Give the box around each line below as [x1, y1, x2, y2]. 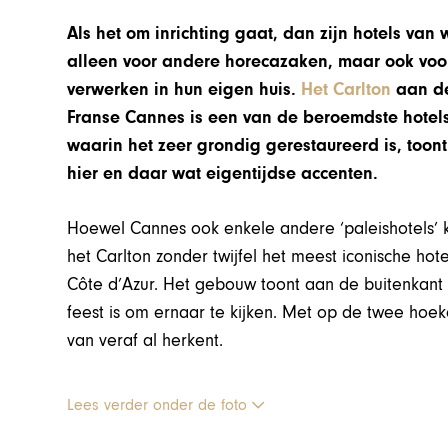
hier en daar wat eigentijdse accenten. [67, 162, 379, 184]
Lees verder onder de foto [67, 395, 253, 414]
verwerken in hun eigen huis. [67, 78, 302, 100]
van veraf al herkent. [67, 329, 224, 351]
